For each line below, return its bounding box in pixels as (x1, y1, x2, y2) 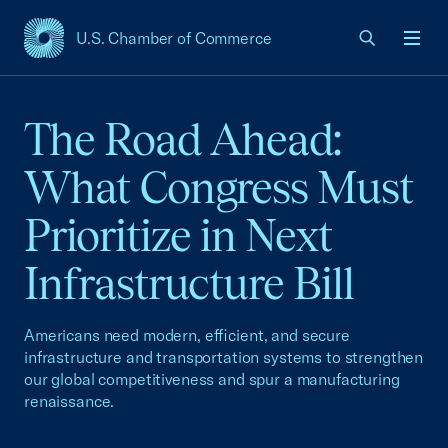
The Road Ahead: (24, 114, 342, 165)
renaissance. (24, 391, 115, 411)
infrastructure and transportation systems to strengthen (24, 347, 424, 367)
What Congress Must (24, 162, 413, 213)
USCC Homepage (23, 37, 152, 60)
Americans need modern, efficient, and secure (24, 325, 350, 345)
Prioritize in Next (24, 210, 332, 261)
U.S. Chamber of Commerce (76, 28, 272, 48)
